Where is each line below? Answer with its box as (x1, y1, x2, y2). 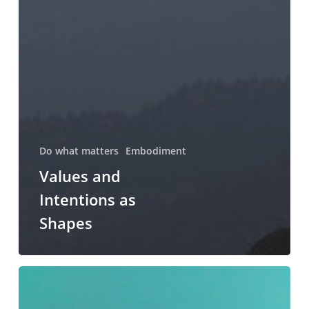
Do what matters (39, 144, 119, 158)
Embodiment (125, 144, 186, 158)
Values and (39, 166, 121, 187)
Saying (17, 268, 48, 281)
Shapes (39, 212, 92, 234)
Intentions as (39, 189, 136, 210)
